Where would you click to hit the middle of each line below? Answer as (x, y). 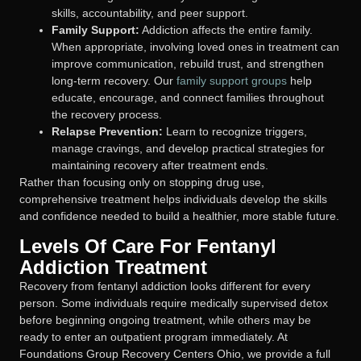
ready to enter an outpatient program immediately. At (154, 337)
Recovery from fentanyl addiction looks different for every (165, 286)
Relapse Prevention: (107, 131)
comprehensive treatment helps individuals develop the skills (173, 199)
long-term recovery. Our (114, 80)
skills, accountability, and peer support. (150, 12)
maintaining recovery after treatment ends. (160, 165)
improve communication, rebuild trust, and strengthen (188, 63)
